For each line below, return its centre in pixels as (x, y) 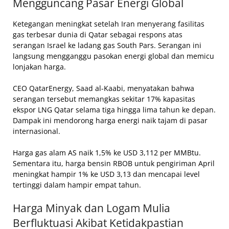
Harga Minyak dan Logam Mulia (91, 208)
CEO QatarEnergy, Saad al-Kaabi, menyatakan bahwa (104, 88)
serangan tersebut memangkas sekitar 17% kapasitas (104, 99)
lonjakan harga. (39, 66)
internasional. (37, 131)
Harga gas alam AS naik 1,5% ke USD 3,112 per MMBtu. (107, 152)
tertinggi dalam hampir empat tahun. (77, 185)
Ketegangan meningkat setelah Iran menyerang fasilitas (109, 24)
